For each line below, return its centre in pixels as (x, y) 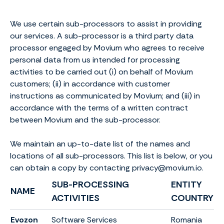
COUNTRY (192, 198)
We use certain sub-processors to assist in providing (106, 24)
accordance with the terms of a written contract (99, 108)
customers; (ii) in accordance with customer (90, 84)
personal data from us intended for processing (95, 60)
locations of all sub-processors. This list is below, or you (111, 156)
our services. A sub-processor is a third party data (102, 36)
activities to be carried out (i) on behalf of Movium (101, 72)
